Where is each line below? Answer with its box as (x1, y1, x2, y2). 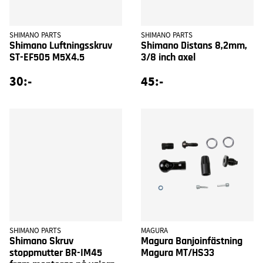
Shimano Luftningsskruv (9, 40, 112, 51)
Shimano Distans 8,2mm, (141, 40, 247, 51)
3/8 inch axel (141, 52, 195, 63)
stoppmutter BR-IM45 (9, 247, 102, 258)
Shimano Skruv (9, 235, 73, 247)
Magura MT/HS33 (141, 247, 214, 258)
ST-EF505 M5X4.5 (9, 52, 85, 63)
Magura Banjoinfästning (141, 235, 242, 247)
